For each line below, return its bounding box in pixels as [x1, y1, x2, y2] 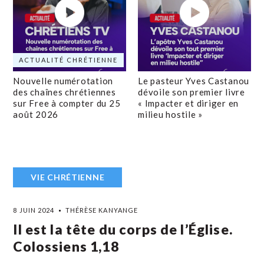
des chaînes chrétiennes [13, 87, 116, 97]
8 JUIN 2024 [13, 206, 55, 214]
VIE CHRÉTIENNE [31, 172, 105, 182]
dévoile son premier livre [138, 87, 245, 97]
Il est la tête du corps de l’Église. [13, 221, 233, 237]
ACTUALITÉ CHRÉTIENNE [19, 56, 118, 64]
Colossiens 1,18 [13, 238, 119, 255]
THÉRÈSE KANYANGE [65, 206, 138, 214]
